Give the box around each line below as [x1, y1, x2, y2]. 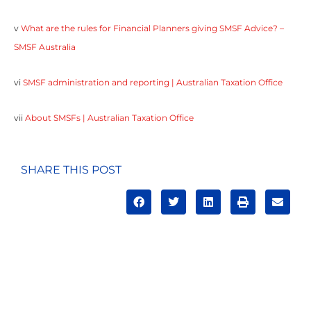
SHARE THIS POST [21, 163, 121, 177]
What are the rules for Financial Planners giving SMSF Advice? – [21, 23, 284, 34]
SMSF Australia [14, 42, 76, 53]
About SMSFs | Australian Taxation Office [25, 112, 194, 124]
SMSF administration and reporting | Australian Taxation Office [23, 77, 283, 88]
